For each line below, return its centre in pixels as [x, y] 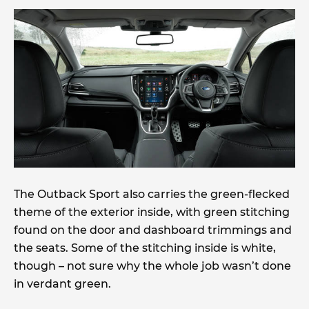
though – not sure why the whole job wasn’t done [152, 266]
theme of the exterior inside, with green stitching [152, 212]
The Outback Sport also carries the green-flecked [152, 194]
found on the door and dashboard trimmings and [153, 230]
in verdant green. [62, 283]
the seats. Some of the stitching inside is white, [145, 248]
